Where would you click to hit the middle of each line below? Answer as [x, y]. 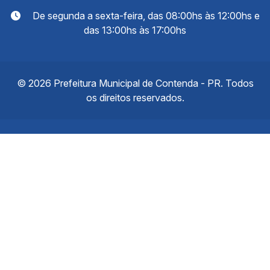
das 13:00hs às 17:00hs [135, 30]
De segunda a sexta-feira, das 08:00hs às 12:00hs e [145, 15]
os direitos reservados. [135, 97]
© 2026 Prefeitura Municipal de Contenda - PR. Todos [135, 83]
